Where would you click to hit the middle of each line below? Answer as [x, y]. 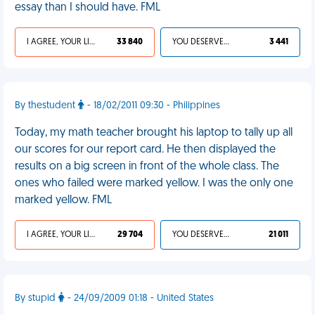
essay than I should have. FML [88, 8]
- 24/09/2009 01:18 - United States [139, 298]
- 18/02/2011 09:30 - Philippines [152, 106]
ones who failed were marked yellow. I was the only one [154, 184]
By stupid [37, 298]
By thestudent [46, 106]
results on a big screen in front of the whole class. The [147, 167]
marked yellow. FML [63, 200]
